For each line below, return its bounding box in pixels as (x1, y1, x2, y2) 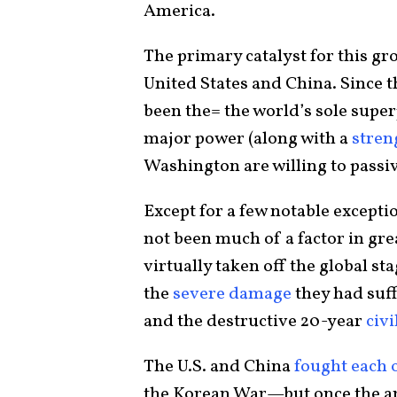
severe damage (173, 282, 292, 307)
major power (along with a (144, 127, 352, 152)
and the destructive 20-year (144, 309, 366, 335)
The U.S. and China (144, 354, 294, 380)
